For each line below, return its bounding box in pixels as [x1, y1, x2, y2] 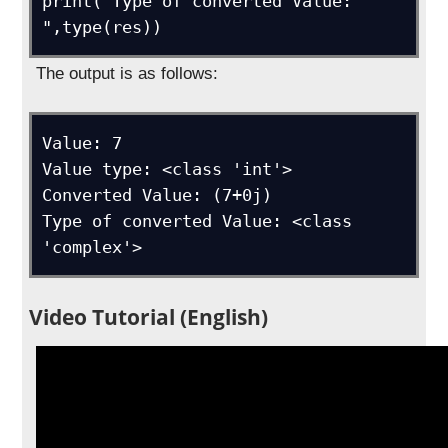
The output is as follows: [36, 63, 219, 83]
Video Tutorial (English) [29, 301, 269, 331]
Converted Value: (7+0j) [42, 184, 273, 205]
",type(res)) [42, 16, 163, 37]
